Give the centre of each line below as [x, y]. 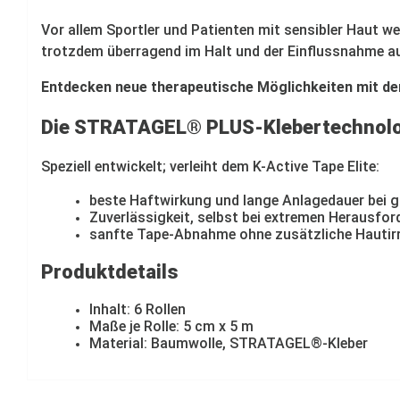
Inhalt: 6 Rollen [137, 309]
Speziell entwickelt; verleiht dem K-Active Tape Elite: [210, 166]
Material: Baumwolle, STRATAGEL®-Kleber [229, 343]
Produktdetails [110, 271]
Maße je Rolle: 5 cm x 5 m [171, 326]
